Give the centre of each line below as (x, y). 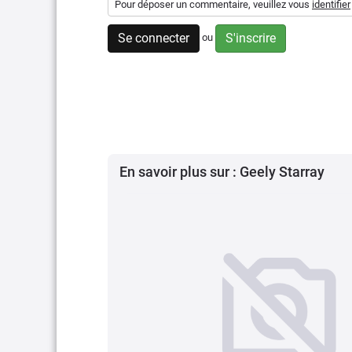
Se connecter (154, 38)
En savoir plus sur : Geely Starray (222, 171)
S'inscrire (251, 38)
